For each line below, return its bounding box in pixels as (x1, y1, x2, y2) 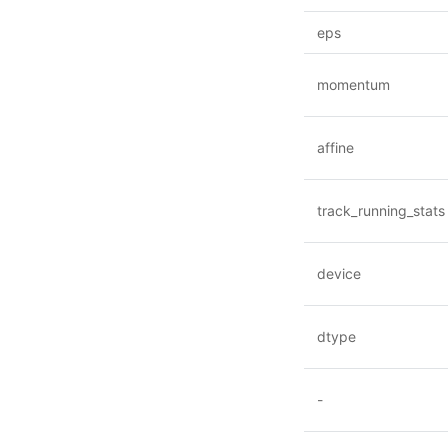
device (317, 265, 361, 282)
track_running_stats (317, 202, 445, 219)
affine (317, 139, 354, 156)
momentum (317, 76, 390, 93)
